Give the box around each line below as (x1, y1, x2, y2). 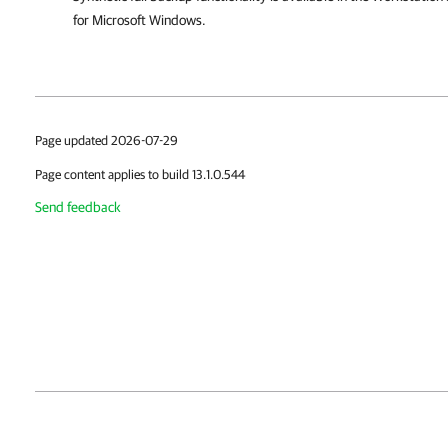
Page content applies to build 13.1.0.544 (35, 167, 245, 182)
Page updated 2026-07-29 (35, 133, 178, 148)
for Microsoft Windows (73, 12, 202, 28)
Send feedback (35, 199, 121, 215)
